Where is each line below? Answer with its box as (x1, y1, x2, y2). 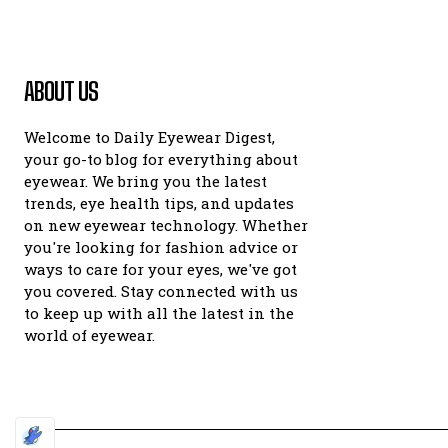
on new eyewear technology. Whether (24, 215, 308, 235)
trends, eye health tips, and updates (24, 193, 294, 213)
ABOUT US (24, 77, 98, 106)
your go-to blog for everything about (24, 149, 298, 169)
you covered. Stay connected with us (24, 281, 298, 301)
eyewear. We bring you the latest (24, 171, 267, 191)
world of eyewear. (24, 325, 155, 345)
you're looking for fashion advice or (24, 237, 298, 257)
